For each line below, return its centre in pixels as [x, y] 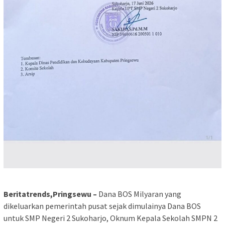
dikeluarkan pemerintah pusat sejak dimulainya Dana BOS [102, 206]
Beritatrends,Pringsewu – [50, 194]
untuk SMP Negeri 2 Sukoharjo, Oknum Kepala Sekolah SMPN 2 [110, 218]
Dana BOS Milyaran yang [139, 194]
